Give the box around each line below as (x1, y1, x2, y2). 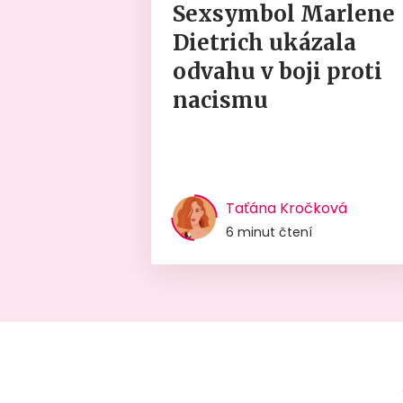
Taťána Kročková (226, 197, 348, 219)
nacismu (173, 85, 269, 114)
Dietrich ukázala (173, 28, 357, 57)
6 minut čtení (226, 222, 313, 241)
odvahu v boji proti (173, 57, 383, 85)
